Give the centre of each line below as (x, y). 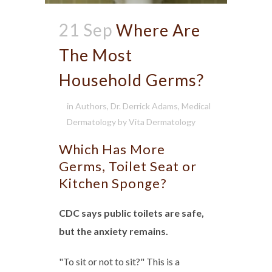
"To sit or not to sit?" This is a (119, 262)
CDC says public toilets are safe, (131, 213)
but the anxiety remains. (114, 231)
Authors (91, 106)
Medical (196, 106)
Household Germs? (131, 80)
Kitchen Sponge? (113, 183)
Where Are (158, 30)
